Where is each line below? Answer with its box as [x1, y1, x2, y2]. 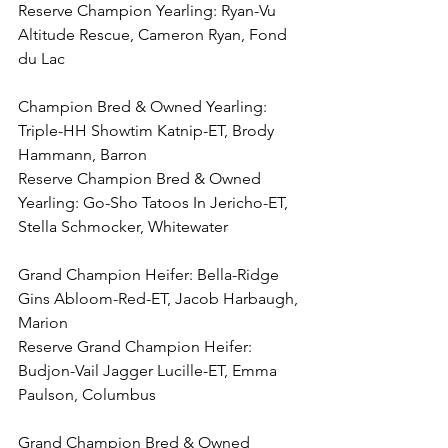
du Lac [18, 49, 65, 68]
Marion [18, 313, 68, 332]
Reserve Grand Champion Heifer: [18, 337, 256, 356]
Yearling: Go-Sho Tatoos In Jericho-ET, [18, 193, 292, 212]
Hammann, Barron [18, 145, 147, 164]
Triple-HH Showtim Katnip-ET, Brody [18, 121, 278, 140]
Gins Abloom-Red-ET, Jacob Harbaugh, [18, 289, 302, 308]
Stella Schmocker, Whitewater [18, 217, 228, 236]
